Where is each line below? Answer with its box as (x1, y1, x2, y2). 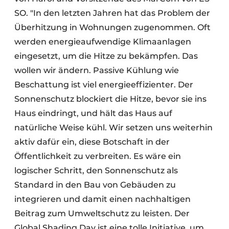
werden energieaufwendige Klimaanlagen (14, 36, 191, 47)
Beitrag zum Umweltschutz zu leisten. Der (14, 208, 190, 218)
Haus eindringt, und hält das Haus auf (14, 108, 172, 118)
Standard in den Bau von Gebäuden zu (14, 179, 176, 190)
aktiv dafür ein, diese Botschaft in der (14, 136, 170, 147)
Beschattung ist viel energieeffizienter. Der (14, 79, 193, 89)
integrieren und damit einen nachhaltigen (14, 194, 191, 204)
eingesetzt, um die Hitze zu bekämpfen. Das (14, 51, 198, 61)
